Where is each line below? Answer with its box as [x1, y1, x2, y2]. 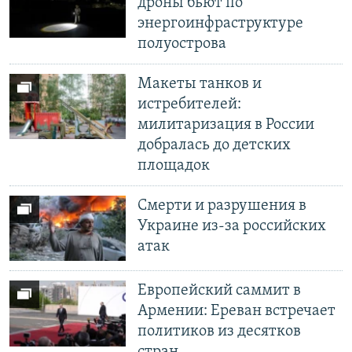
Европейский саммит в [137, 283, 302, 299]
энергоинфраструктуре [137, 16, 304, 31]
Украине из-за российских [137, 218, 327, 234]
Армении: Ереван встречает [137, 303, 336, 320]
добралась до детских [137, 137, 291, 153]
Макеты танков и [137, 76, 262, 92]
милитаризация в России [137, 117, 315, 133]
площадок [137, 158, 211, 174]
